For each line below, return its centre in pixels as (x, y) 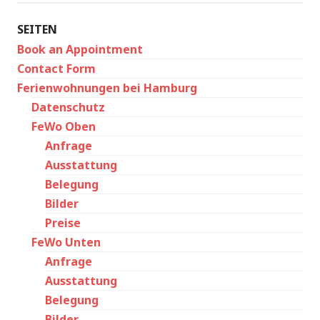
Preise (63, 223)
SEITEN (37, 29)
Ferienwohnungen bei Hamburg (107, 88)
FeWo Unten (66, 242)
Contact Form (56, 69)
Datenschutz (68, 107)
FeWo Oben (64, 126)
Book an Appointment (80, 49)
